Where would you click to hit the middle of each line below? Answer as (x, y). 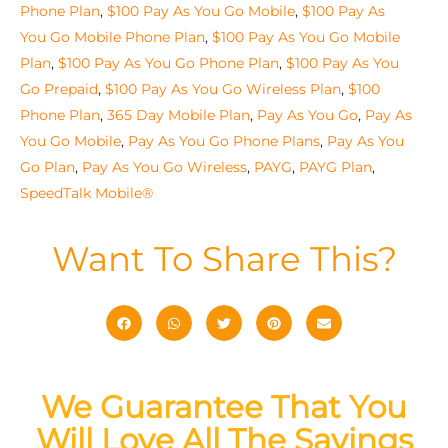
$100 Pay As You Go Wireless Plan (223, 88)
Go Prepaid (59, 88)
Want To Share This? (224, 259)
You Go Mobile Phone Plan (112, 36)
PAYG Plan (335, 166)
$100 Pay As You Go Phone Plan (168, 62)
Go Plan (47, 166)
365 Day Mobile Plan (178, 114)
